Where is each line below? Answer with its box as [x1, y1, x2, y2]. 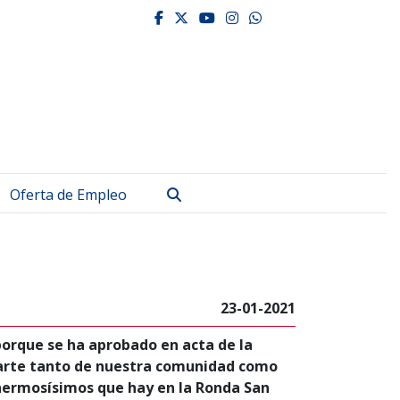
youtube [214, 10, 289, 24]
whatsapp [261, 10, 346, 24]
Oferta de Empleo [10, 185, 127, 204]
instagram [237, 10, 333, 24]
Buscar [180, 184, 227, 204]
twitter [187, 10, 262, 24]
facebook [162, 10, 245, 24]
